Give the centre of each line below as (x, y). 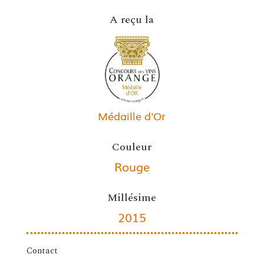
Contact (42, 251)
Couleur (132, 147)
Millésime (132, 198)
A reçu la (132, 20)
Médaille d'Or (132, 116)
